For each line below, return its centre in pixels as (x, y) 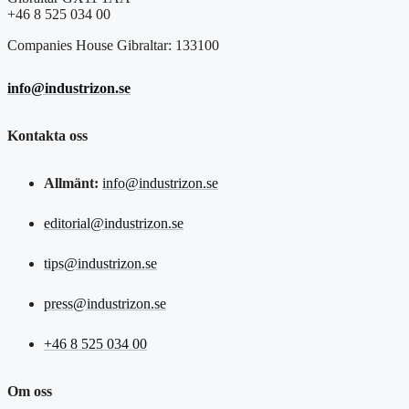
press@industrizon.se (105, 304)
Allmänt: (71, 184)
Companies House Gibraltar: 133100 (113, 45)
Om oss (30, 392)
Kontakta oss (47, 135)
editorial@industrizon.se (114, 224)
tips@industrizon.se (100, 264)
